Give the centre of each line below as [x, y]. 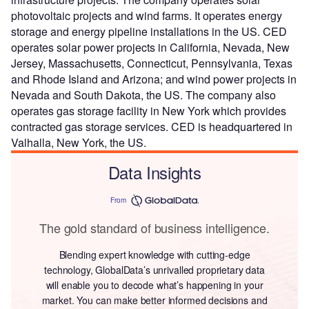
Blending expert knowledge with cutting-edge [154, 254]
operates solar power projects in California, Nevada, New [150, 47]
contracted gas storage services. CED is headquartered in [152, 126]
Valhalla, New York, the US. [79, 142]
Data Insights [154, 172]
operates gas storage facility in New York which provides [149, 110]
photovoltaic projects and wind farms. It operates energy [147, 15]
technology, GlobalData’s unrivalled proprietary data [154, 269]
